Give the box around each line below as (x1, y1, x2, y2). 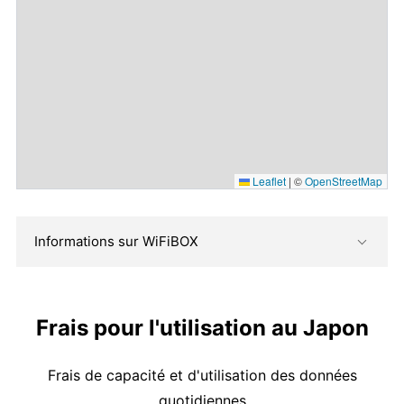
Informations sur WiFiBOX (34, 233, 198, 251)
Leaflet (250, 173, 286, 189)
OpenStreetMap (305, 173, 382, 189)
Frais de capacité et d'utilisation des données (47, 366, 357, 385)
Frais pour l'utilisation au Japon (35, 315, 369, 342)
